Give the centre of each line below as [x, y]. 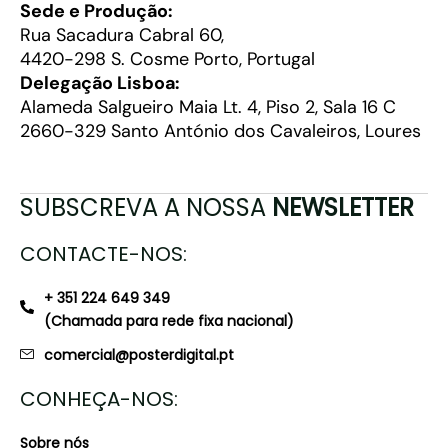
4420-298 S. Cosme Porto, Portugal [167, 58]
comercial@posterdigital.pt [139, 354]
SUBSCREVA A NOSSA [146, 207]
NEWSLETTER [343, 207]
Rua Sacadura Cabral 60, [122, 34]
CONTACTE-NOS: [103, 253]
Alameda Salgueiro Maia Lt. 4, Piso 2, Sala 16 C [208, 106]
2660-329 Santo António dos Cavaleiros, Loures [220, 130]
